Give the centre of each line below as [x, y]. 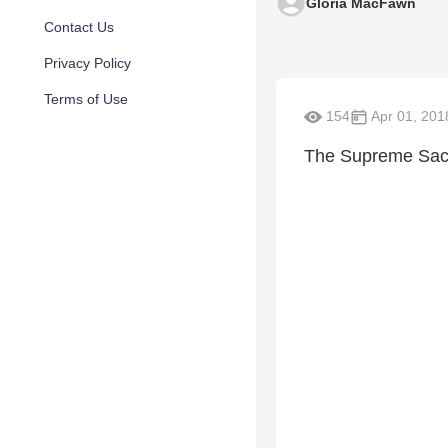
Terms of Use [86, 99]
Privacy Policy [87, 63]
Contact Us [79, 27]
